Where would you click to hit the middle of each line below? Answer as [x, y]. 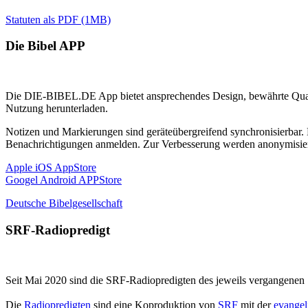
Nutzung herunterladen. [57, 109]
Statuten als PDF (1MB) [58, 19]
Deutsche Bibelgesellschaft [64, 203]
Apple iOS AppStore [51, 168]
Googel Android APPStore [64, 180]
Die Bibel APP [45, 46]
